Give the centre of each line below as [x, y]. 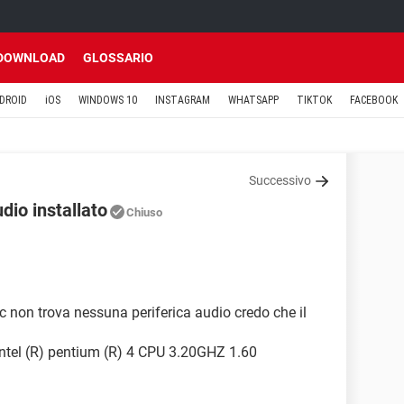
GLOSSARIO [118, 58]
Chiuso [144, 212]
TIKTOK [314, 100]
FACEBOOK [374, 100]
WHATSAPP [253, 100]
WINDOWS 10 [108, 100]
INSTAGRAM [183, 100]
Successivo [280, 180]
